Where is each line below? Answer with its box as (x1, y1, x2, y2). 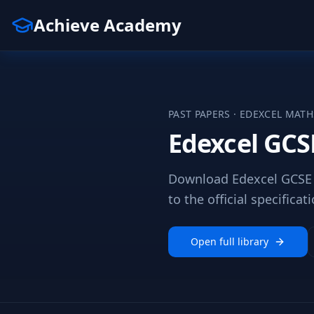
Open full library (191, 235, 268, 248)
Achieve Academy (34, 13, 182, 36)
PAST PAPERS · (168, 107, 240, 121)
